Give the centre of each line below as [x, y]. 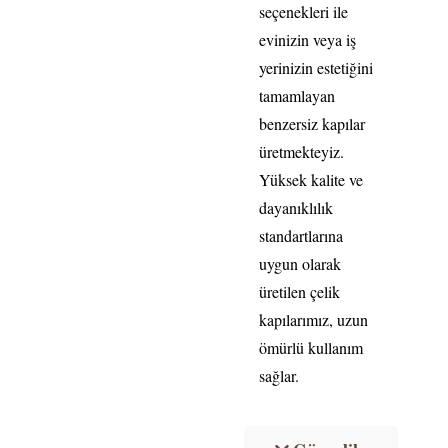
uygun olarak [300, 263]
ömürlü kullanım [311, 347]
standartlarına [301, 235]
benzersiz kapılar [312, 123]
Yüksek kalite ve [311, 179]
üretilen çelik [299, 291]
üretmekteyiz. [301, 151]
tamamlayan [297, 95]
